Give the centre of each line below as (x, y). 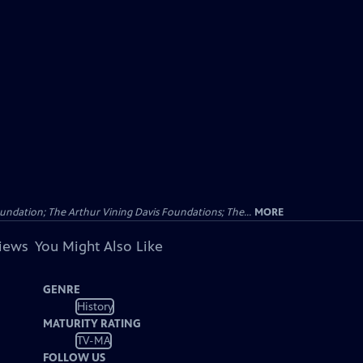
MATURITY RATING (92, 324)
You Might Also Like (98, 246)
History (95, 306)
